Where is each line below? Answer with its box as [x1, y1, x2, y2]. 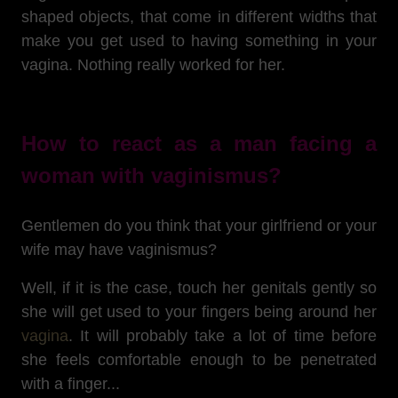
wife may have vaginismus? [21, 241, 217, 259]
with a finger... [21, 375, 120, 393]
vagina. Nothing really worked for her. [21, 56, 285, 74]
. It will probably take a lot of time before [68, 327, 377, 345]
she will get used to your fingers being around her [21, 303, 377, 321]
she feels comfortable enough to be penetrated [21, 351, 377, 369]
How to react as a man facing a [21, 131, 377, 155]
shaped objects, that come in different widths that [21, 8, 377, 26]
